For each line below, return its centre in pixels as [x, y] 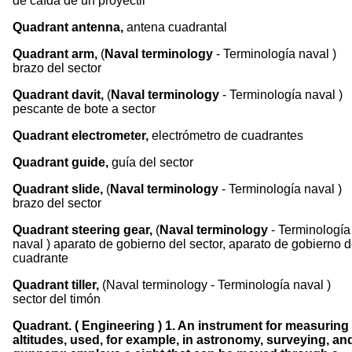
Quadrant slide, [59, 189]
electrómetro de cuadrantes [227, 136]
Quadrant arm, [57, 54]
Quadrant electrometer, [82, 136]
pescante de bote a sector [84, 109]
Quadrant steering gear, [84, 230]
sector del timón [57, 299]
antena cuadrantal [175, 27]
